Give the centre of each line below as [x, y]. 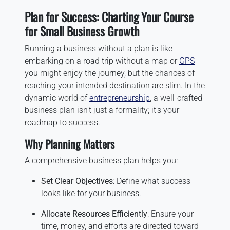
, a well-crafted [176, 98]
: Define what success [152, 181]
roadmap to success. [62, 122]
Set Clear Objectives [77, 181]
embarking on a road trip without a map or [102, 61]
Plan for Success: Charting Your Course [109, 17]
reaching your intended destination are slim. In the [115, 85]
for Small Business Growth [82, 31]
